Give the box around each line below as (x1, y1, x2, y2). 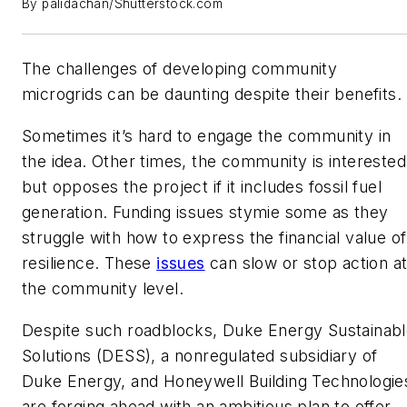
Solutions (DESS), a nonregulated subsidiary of (22, 345, 378, 365)
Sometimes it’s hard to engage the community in (22, 126, 392, 145)
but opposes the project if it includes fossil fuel (22, 177, 382, 196)
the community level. (22, 279, 184, 298)
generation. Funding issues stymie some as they (22, 203, 389, 222)
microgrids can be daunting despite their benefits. (22, 84, 402, 104)
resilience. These (22, 253, 157, 273)
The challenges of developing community (22, 59, 338, 79)
